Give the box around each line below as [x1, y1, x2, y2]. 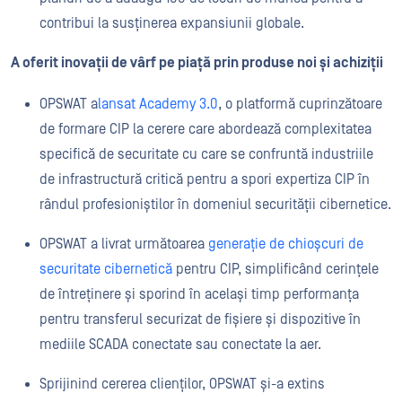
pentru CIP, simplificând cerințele [172, 261, 379, 277]
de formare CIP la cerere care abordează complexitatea [39, 121, 371, 137]
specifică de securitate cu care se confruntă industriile [39, 146, 373, 162]
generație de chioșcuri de [208, 236, 363, 252]
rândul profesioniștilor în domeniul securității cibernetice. [39, 197, 391, 213]
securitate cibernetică [39, 261, 172, 277]
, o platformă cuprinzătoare [218, 96, 382, 112]
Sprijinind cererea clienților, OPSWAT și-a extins [39, 376, 325, 392]
